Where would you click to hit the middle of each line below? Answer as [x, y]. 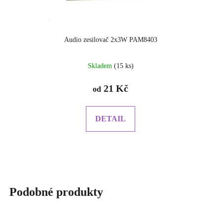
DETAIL [110, 119]
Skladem [101, 66]
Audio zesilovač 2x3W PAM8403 [110, 40]
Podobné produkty [56, 192]
